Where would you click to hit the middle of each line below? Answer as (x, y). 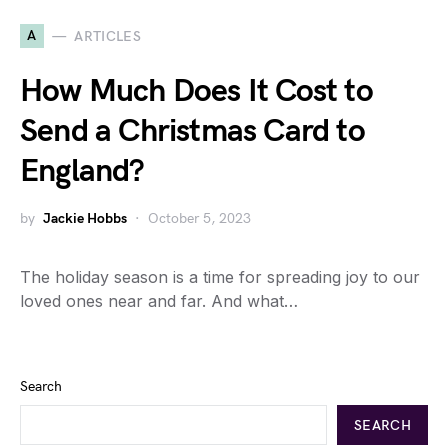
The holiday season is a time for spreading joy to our (220, 277)
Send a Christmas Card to (192, 131)
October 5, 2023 (199, 218)
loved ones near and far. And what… (159, 301)
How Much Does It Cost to (196, 91)
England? (82, 171)
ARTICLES (108, 36)
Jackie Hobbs (85, 218)
